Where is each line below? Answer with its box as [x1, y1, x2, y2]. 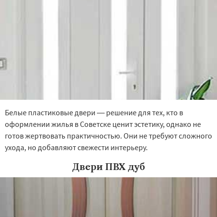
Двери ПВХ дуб [72, 160, 145, 172]
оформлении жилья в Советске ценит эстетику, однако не [5, 119, 201, 129]
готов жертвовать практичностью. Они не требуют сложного [5, 131, 212, 140]
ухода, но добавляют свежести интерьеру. [5, 142, 148, 152]
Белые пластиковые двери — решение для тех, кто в [5, 108, 183, 117]
